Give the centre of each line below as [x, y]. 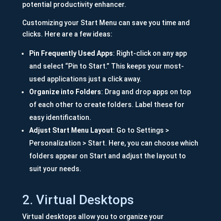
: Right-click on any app [150, 54]
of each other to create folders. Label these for [107, 105]
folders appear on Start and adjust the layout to [107, 156]
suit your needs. [55, 169]
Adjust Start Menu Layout [71, 130]
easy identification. [60, 118]
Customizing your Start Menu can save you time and [106, 23]
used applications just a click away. [85, 79]
